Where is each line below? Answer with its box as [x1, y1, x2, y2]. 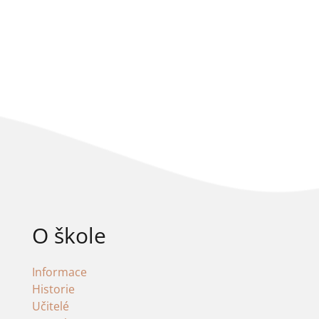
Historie [31, 281, 75, 298]
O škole [31, 221, 106, 251]
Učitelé [31, 298, 69, 315]
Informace [31, 264, 87, 281]
